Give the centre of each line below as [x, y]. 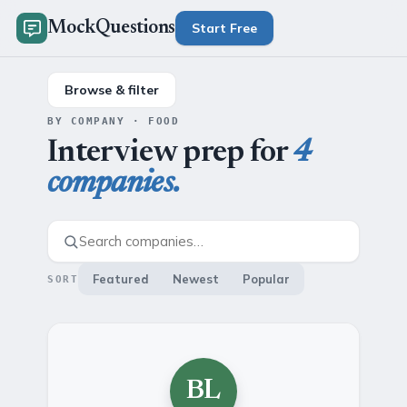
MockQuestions [112, 28]
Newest [196, 279]
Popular [267, 279]
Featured [121, 279]
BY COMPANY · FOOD [114, 121]
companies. [114, 184]
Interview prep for [171, 154]
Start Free [225, 28]
